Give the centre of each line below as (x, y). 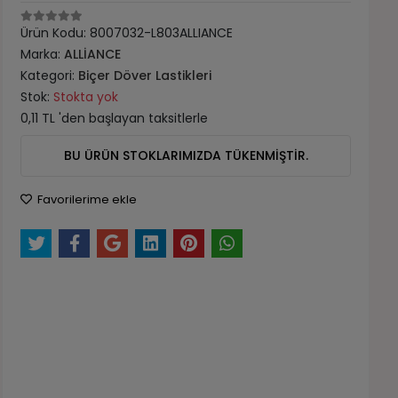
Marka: (43, 54)
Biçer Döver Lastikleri (145, 76)
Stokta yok (86, 97)
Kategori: (50, 76)
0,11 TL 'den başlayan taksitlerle (115, 118)
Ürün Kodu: (56, 33)
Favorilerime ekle (86, 199)
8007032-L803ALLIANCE (162, 33)
